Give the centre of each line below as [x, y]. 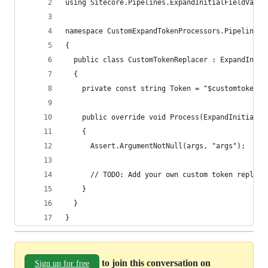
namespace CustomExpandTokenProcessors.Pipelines [164, 31]
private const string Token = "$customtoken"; [166, 89]
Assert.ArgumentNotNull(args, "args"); [155, 146]
